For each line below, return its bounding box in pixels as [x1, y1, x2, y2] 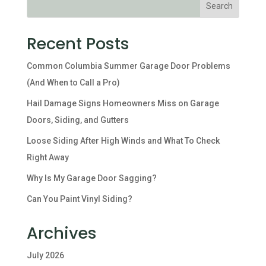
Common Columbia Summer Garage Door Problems [26, 61, 230, 71]
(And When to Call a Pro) [26, 78, 120, 87]
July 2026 [26, 251, 64, 260]
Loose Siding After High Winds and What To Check [26, 136, 220, 145]
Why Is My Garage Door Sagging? [26, 173, 157, 183]
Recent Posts [26, 33, 129, 55]
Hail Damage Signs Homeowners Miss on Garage [26, 99, 219, 108]
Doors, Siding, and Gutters [26, 115, 129, 125]
